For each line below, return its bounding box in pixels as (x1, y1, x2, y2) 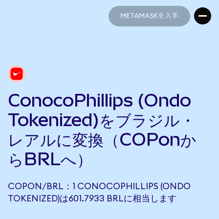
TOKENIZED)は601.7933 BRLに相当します (8, 194, 176, 203)
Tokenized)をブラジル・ (8, 109, 196, 130)
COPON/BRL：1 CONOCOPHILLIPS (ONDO (8, 182, 191, 191)
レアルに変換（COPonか (8, 129, 197, 150)
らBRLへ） (8, 149, 92, 169)
